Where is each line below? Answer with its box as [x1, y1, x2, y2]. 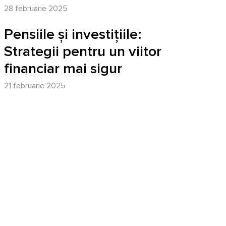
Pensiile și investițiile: [4, 25, 142, 43]
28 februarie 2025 [4, 4, 68, 14]
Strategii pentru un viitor [4, 42, 161, 61]
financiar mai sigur [4, 60, 122, 78]
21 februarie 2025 [4, 81, 66, 91]
